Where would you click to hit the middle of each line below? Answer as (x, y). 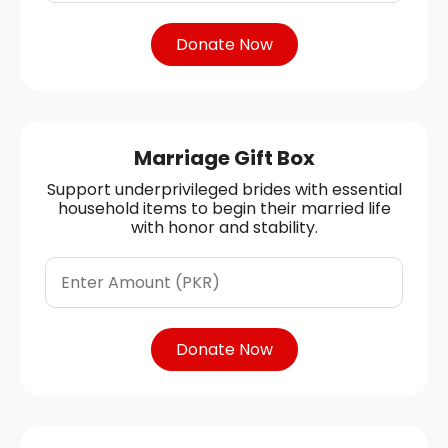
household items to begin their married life (224, 208)
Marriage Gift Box (224, 157)
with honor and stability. (224, 227)
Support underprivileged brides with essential (224, 189)
